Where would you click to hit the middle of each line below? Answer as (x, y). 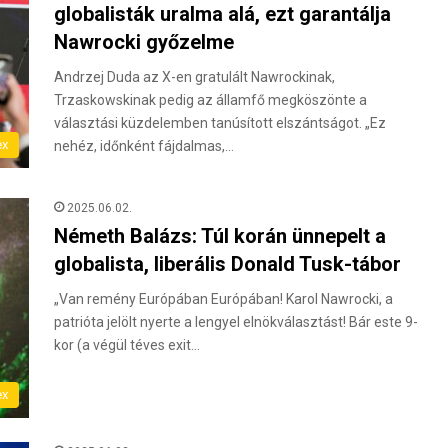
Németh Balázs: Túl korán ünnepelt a (220, 236)
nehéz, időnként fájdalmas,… (144, 146)
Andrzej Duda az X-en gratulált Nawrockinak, (194, 77)
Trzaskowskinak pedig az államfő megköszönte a (210, 100)
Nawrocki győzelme (144, 42)
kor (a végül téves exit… (127, 345)
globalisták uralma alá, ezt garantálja (222, 14)
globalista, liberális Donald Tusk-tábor (227, 264)
